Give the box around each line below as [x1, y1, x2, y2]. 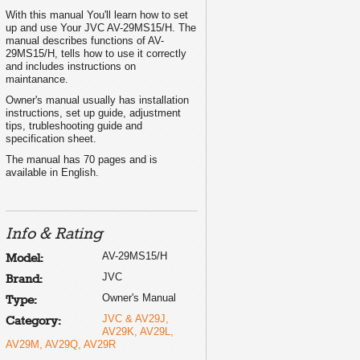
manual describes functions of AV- [6, 34, 164, 47]
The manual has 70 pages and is [6, 153, 157, 166]
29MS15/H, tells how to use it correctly [6, 47, 186, 59]
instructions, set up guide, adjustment [6, 106, 181, 119]
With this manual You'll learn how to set [6, 8, 188, 21]
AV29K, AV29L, [102, 325, 174, 337]
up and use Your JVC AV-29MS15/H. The [6, 21, 196, 34]
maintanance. [6, 72, 68, 85]
